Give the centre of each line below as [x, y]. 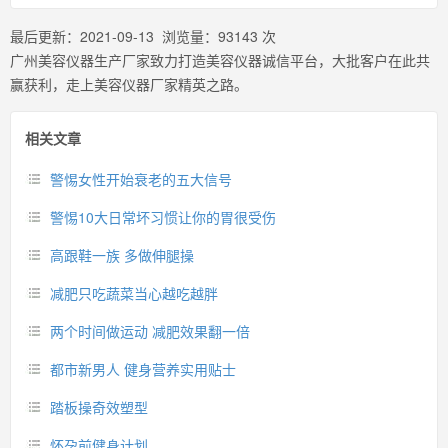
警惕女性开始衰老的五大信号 [141, 179]
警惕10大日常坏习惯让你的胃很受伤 [163, 217]
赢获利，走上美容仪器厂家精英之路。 [129, 84]
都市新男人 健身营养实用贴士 [143, 369]
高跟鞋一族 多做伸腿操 [122, 255]
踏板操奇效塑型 [99, 407]
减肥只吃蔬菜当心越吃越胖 [134, 293]
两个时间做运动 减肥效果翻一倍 [150, 331]
